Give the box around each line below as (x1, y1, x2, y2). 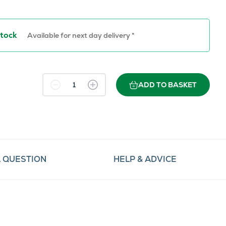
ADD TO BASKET (138, 80, 197, 90)
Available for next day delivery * (27, 30, 135, 40)
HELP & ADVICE (113, 153, 177, 164)
